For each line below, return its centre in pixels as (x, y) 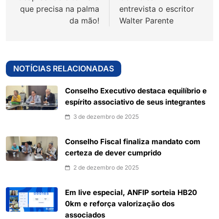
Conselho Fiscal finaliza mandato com (133, 142)
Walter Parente (146, 21)
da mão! (84, 21)
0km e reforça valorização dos (120, 204)
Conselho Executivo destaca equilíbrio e (136, 91)
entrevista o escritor (157, 9)
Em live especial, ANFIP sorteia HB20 (131, 193)
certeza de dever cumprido (113, 153)
